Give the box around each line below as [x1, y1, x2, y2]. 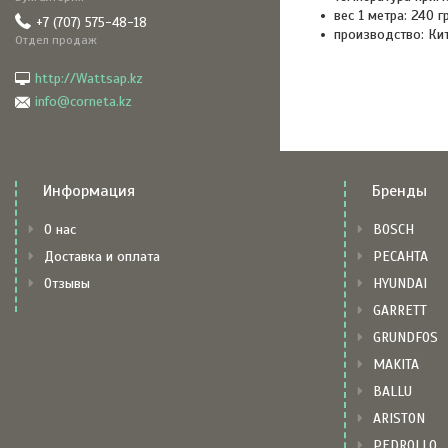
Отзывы [44, 275, 90, 292]
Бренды [371, 181, 427, 201]
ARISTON [372, 410, 425, 427]
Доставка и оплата [44, 248, 160, 265]
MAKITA [372, 356, 419, 373]
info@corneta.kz [35, 93, 132, 110]
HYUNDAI [372, 275, 427, 292]
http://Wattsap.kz [35, 69, 143, 87]
